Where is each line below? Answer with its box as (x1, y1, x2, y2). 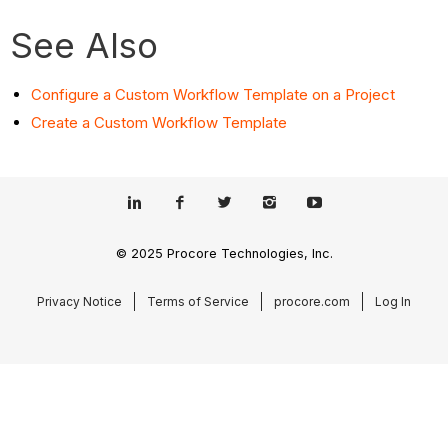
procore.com (274, 293, 350, 309)
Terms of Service (147, 293, 249, 309)
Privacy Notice (37, 293, 122, 309)
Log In (375, 293, 411, 309)
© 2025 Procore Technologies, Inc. (115, 245, 333, 261)
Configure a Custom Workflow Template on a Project (31, 85, 396, 105)
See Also (10, 24, 159, 67)
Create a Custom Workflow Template (31, 113, 288, 133)
